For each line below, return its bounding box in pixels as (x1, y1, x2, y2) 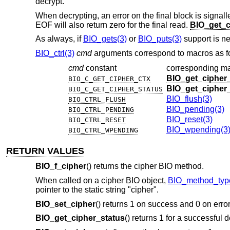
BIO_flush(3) (166, 94, 212, 103)
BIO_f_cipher (35, 162, 86, 171)
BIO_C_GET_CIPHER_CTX (68, 74, 150, 83)
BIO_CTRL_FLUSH (68, 95, 126, 103)
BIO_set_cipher (35, 199, 95, 208)
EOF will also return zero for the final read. (35, 20, 190, 29)
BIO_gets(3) (83, 34, 127, 44)
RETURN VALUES (6, 145, 85, 156)
